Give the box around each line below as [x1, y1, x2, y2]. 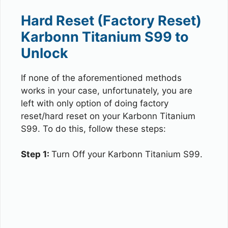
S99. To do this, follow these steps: [21, 123, 166, 134]
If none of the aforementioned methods [21, 72, 182, 83]
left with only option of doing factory [21, 98, 168, 108]
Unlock [21, 44, 68, 62]
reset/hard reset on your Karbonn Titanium [21, 110, 195, 121]
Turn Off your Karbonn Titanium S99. [51, 149, 203, 159]
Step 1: [21, 149, 51, 159]
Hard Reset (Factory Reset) [21, 12, 202, 29]
